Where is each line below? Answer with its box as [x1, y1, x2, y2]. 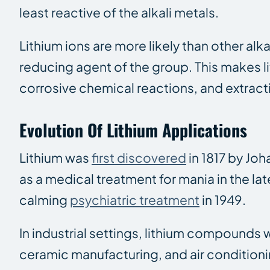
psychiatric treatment [70, 191, 199, 208]
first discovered [92, 149, 186, 166]
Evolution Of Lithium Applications [19, 117, 247, 142]
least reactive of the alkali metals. [19, 4, 221, 20]
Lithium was [19, 149, 92, 166]
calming [19, 191, 70, 208]
